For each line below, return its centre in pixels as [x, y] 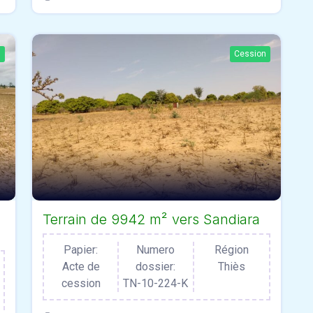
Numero [156, 249]
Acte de [81, 266]
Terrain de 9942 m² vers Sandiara [151, 219]
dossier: [156, 266]
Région [231, 249]
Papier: [81, 249]
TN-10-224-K [156, 283]
